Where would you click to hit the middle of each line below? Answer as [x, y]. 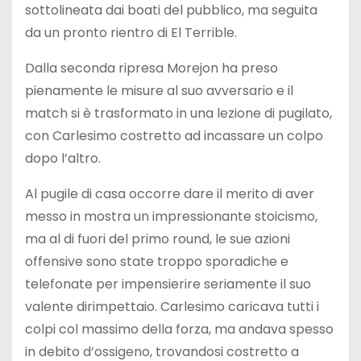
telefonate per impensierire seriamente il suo [168, 284]
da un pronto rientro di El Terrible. [131, 32]
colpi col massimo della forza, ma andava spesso [179, 329]
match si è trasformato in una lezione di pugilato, [178, 113]
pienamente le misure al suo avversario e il [159, 90]
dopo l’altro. [63, 158]
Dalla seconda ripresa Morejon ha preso [151, 68]
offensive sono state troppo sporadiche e [157, 261]
